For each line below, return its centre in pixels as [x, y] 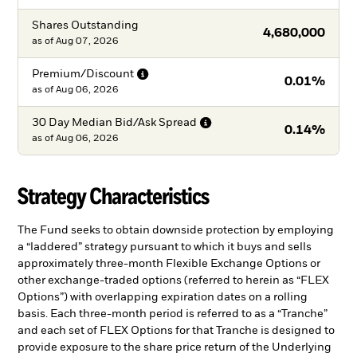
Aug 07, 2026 [87, 41]
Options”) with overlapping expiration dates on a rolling [163, 298]
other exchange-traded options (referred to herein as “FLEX [173, 281]
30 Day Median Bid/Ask [94, 122]
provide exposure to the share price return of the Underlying [175, 348]
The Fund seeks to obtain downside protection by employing [176, 231]
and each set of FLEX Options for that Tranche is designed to [176, 331]
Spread [177, 122]
